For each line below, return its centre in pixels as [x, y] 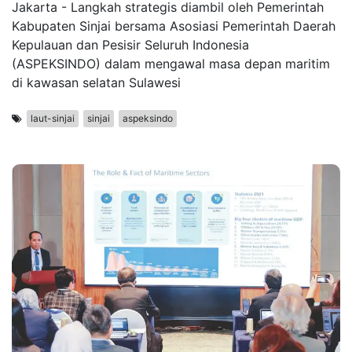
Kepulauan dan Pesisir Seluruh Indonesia [130, 45]
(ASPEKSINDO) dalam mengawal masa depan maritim [171, 64]
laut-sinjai [53, 119]
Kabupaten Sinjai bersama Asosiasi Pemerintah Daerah [174, 26]
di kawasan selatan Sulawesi [96, 83]
